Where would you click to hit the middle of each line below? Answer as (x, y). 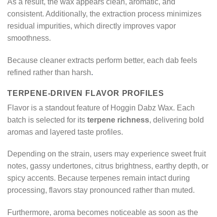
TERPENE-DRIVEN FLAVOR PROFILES (86, 93)
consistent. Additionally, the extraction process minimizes (104, 14)
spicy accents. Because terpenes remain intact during (99, 178)
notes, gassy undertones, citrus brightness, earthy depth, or (108, 166)
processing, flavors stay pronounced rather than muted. (101, 190)
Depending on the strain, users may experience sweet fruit (107, 154)
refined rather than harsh (49, 72)
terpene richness (118, 120)
